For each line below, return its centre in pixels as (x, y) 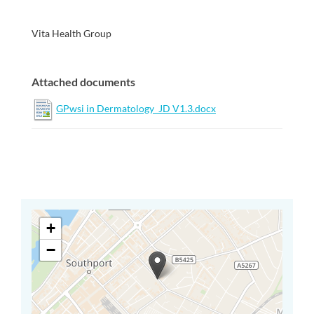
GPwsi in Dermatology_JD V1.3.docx (136, 109)
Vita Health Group (71, 33)
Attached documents (83, 81)
